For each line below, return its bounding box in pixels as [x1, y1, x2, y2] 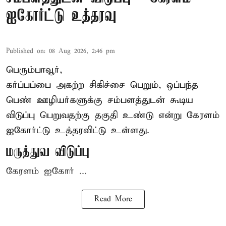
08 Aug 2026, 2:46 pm [49, 47, 115, 56]
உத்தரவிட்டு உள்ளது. [50, 125, 149, 137]
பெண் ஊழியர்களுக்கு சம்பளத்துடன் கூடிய [6, 94, 193, 106]
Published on [6, 47, 44, 56]
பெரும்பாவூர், [6, 64, 63, 76]
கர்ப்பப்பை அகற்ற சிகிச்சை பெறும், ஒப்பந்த [6, 79, 198, 91]
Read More [94, 195, 132, 204]
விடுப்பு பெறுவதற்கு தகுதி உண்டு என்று [6, 109, 187, 122]
